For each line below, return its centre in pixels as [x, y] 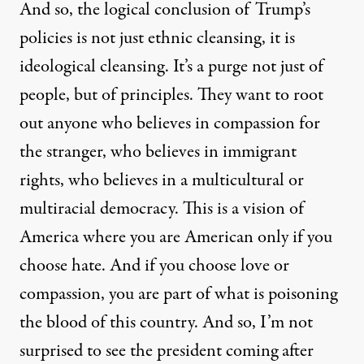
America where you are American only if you [176, 237]
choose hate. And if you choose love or [154, 265]
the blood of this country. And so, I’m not [166, 322]
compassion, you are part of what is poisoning [178, 294]
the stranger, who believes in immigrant [158, 152]
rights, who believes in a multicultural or [162, 180]
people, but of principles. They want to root [171, 95]
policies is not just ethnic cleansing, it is [157, 38]
